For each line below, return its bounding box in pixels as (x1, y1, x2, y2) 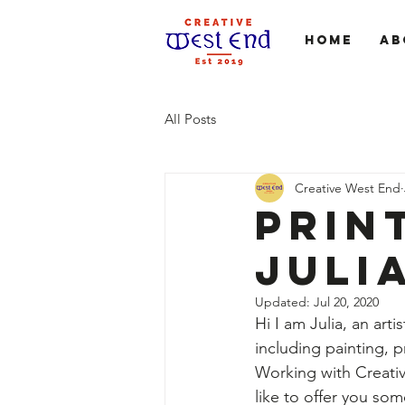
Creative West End (295, 179, 400, 196)
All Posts (165, 109, 216, 127)
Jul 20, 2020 (314, 294, 379, 310)
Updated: (255, 294, 314, 310)
